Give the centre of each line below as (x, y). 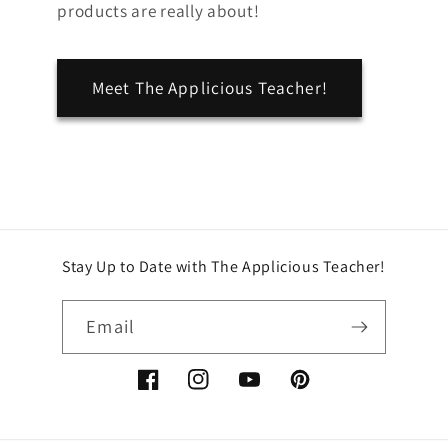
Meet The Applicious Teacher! (209, 88)
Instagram (224, 391)
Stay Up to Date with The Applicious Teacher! (224, 267)
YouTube (269, 391)
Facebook (172, 391)
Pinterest (321, 391)
